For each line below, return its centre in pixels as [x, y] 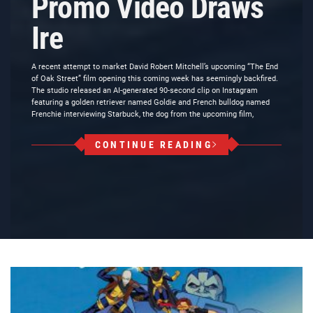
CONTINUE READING [153, 145]
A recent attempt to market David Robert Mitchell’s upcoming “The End [155, 67]
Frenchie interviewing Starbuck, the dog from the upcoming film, [143, 114]
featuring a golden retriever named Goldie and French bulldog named [151, 102]
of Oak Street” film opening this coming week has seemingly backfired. [155, 79]
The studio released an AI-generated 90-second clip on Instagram [145, 90]
